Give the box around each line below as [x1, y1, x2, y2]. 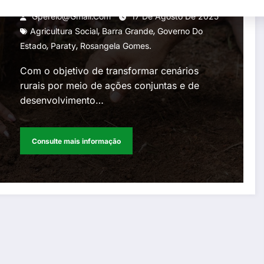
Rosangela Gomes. [80, 41, 152, 51]
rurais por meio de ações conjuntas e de [20, 80, 200, 92]
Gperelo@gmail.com [32, 11, 111, 22]
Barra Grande [102, 26, 154, 37]
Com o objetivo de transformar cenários [20, 65, 199, 77]
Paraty [51, 41, 77, 51]
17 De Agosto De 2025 [131, 11, 219, 22]
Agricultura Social [30, 26, 98, 37]
